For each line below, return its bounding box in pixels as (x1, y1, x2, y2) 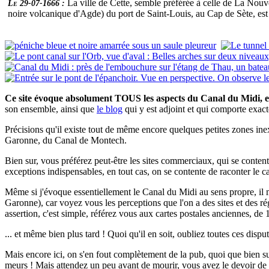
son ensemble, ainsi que (5, 104, 97, 115)
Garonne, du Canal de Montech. (5, 135, 127, 146)
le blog (97, 104, 122, 115)
